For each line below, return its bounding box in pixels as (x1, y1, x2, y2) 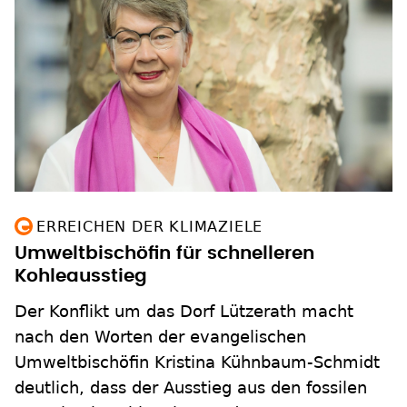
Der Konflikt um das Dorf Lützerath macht (15, 302, 353, 322)
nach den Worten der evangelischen (15, 327, 306, 347)
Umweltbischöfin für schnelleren (15, 244, 314, 263)
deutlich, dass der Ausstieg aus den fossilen (15, 378, 367, 398)
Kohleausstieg (15, 267, 147, 286)
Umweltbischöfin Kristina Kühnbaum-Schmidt (15, 352, 380, 372)
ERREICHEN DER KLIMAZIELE (36, 218, 263, 236)
